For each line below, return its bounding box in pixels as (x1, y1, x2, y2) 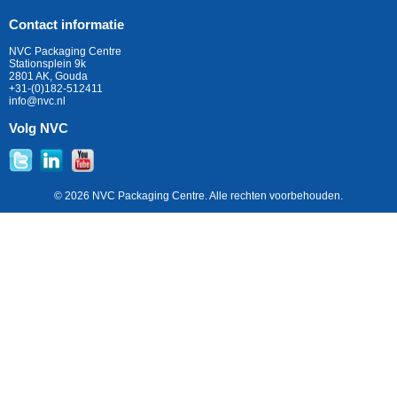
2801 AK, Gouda (9, 70, 88, 83)
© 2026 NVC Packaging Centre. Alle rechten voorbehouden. (54, 190, 343, 203)
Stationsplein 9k (9, 58, 86, 71)
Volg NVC (9, 121, 68, 136)
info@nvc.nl (9, 95, 66, 108)
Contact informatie (9, 17, 124, 33)
